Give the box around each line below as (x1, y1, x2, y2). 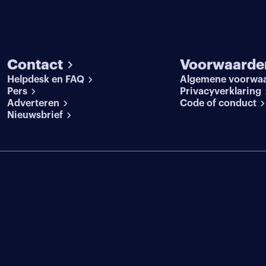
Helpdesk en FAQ (7, 74, 85, 84)
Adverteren (7, 98, 60, 108)
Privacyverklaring (180, 86, 262, 96)
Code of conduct (180, 98, 257, 108)
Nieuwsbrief (7, 110, 64, 120)
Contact (7, 57, 64, 72)
